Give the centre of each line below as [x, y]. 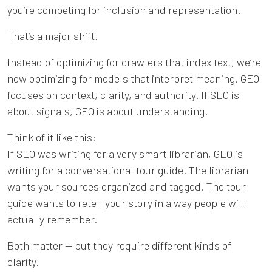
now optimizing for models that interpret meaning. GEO [133, 78]
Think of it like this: [52, 137]
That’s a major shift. [53, 36]
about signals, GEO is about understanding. [107, 111]
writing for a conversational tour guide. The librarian [128, 170]
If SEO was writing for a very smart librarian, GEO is [125, 153]
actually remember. [52, 219]
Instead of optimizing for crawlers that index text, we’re [134, 62]
